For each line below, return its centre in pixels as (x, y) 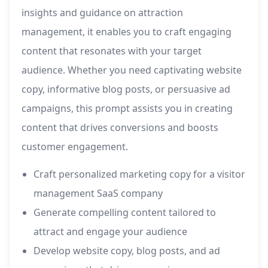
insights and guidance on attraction (102, 13)
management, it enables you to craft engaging (127, 32)
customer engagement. (75, 147)
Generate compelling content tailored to (125, 213)
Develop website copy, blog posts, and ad (127, 251)
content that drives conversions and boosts (120, 128)
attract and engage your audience (110, 232)
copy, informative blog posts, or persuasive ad (126, 89)
